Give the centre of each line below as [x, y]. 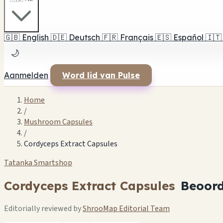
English [35, 37]
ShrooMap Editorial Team [126, 208]
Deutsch [84, 37]
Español [188, 37]
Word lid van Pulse [101, 75]
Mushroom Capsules [58, 122]
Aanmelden [26, 75]
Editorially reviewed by [43, 208]
